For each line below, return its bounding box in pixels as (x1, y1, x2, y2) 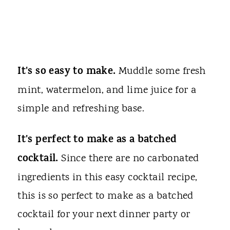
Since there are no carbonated (61, 151, 199, 166)
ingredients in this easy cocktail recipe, (17, 170, 198, 185)
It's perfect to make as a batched (17, 132, 177, 149)
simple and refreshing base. (17, 102, 147, 117)
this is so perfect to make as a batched (17, 189, 194, 204)
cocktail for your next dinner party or (17, 207, 190, 222)
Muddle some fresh (116, 64, 206, 79)
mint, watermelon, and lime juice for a (17, 83, 197, 98)
